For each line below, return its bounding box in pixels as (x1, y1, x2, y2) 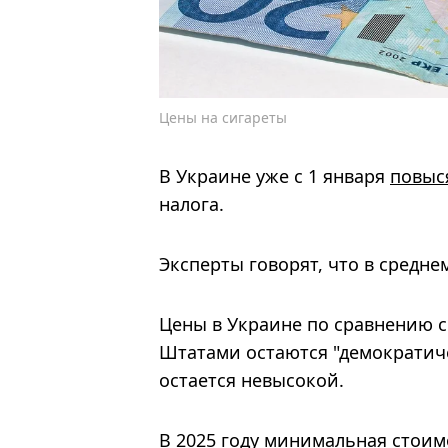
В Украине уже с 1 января (159, 163, 390, 188)
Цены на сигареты (159, 107, 287, 127)
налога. (159, 191, 224, 216)
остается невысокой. (159, 367, 344, 392)
